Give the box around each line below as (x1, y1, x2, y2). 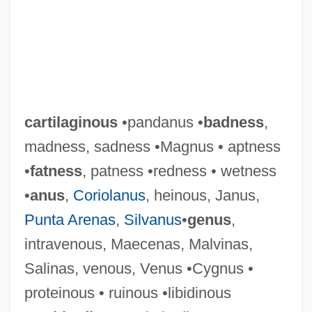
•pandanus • (117, 113, 203, 131)
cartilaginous (24, 113, 118, 131)
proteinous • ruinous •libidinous (24, 283, 231, 302)
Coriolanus (72, 186, 146, 204)
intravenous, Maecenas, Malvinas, (24, 235, 253, 253)
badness (203, 113, 264, 131)
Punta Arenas (24, 210, 116, 228)
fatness (29, 162, 82, 180)
